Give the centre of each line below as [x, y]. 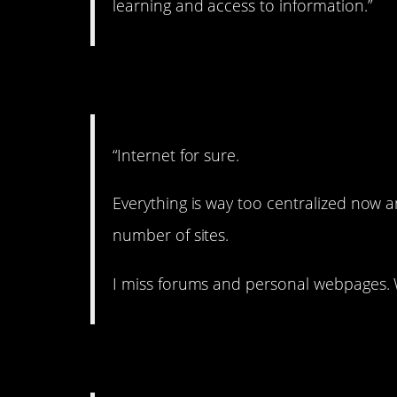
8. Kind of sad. [199, 358]
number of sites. [171, 235]
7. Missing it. [186, 81]
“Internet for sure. [176, 156]
